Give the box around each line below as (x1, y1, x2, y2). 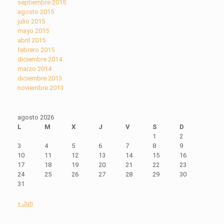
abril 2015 (17, 36, 45, 44)
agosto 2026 (17, 113, 54, 121)
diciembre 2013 (17, 74, 62, 82)
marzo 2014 (17, 65, 51, 73)
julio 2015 (17, 17, 45, 25)
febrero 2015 (17, 46, 54, 54)
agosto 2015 (17, 8, 54, 16)
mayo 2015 (17, 27, 49, 35)
